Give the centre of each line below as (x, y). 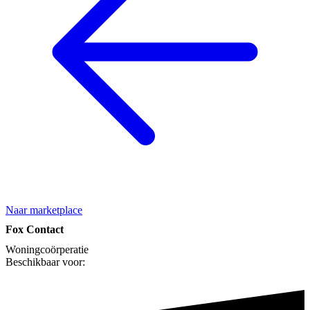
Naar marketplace (44, 210)
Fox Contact (35, 230)
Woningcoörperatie (47, 250)
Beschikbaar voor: (45, 262)
